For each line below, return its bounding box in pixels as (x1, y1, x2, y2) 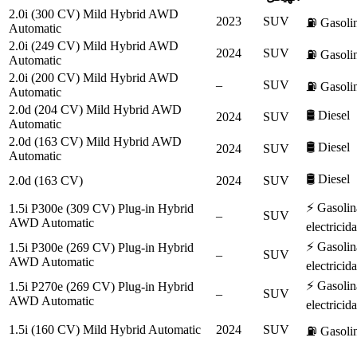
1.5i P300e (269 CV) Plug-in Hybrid (9, 241, 194, 255)
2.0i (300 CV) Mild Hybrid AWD (9, 7, 178, 22)
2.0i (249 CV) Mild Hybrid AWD (9, 39, 178, 53)
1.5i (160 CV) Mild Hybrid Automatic (9, 323, 201, 337)
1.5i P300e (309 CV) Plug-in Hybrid (9, 202, 194, 216)
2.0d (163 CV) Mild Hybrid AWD (9, 135, 182, 149)
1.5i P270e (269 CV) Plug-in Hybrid (9, 280, 194, 294)
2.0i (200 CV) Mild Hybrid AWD (9, 71, 178, 85)
